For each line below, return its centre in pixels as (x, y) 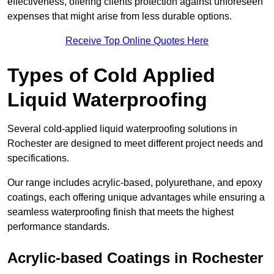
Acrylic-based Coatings (89, 258)
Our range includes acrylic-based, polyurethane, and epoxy (135, 183)
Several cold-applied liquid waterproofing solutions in (122, 129)
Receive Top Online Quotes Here (137, 41)
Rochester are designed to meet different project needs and (135, 144)
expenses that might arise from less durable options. (120, 17)
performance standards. (58, 227)
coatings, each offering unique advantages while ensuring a (136, 198)
